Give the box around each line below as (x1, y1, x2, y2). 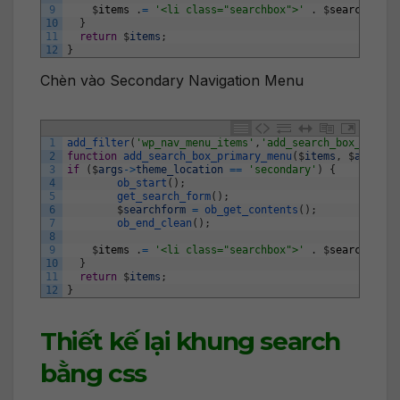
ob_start (117, 177, 167, 190)
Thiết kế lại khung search (40, 326, 340, 357)
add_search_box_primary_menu (123, 150, 292, 163)
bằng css (40, 358, 146, 389)
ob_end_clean (117, 217, 192, 230)
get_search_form (117, 190, 211, 204)
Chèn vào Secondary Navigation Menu (40, 71, 304, 90)
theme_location (136, 163, 223, 177)
